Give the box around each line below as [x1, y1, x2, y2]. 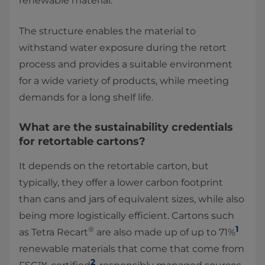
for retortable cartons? [19, 135, 146, 148]
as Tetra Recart [19, 227, 88, 238]
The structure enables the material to [19, 25, 196, 37]
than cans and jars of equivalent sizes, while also [19, 193, 244, 205]
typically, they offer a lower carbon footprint [19, 177, 223, 189]
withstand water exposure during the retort [19, 42, 227, 54]
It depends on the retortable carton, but [19, 160, 209, 172]
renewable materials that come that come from [19, 243, 244, 255]
